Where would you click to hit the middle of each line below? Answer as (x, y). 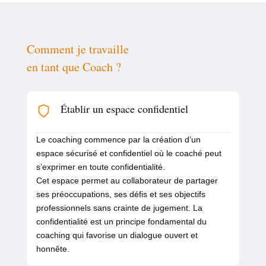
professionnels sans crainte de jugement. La (119, 208)
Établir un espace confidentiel (124, 109)
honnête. (53, 249)
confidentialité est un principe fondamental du (121, 222)
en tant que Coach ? (74, 67)
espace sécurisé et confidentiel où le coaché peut (129, 153)
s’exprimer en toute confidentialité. (100, 167)
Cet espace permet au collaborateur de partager (127, 181)
